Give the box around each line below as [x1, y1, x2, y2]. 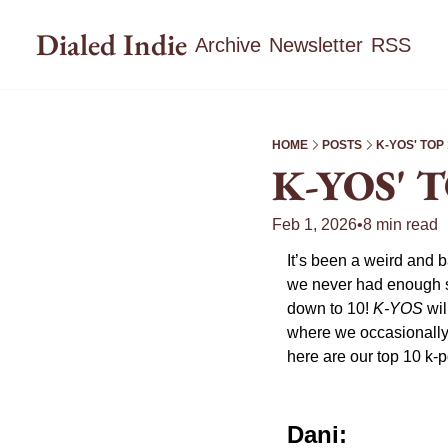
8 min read [363, 216, 438, 233]
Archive [195, 33, 261, 56]
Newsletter [269, 33, 363, 56]
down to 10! [287, 300, 373, 317]
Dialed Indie [36, 25, 187, 64]
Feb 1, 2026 [272, 216, 357, 233]
